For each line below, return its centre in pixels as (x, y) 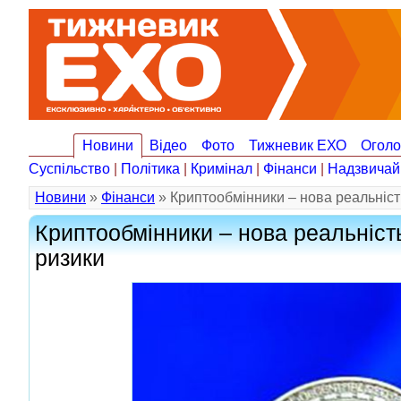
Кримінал (222, 169)
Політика (150, 169)
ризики (70, 258)
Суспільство (69, 169)
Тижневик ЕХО (298, 145)
